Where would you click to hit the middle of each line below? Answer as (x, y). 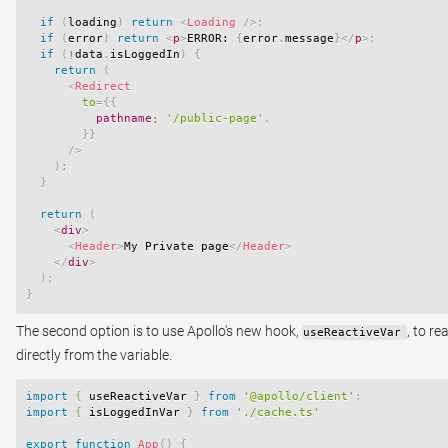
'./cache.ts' (278, 413)
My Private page (176, 247)
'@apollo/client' (299, 397)
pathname (89, 119)
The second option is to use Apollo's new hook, (159, 331)
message (309, 39)
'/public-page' (215, 119)
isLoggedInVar (134, 413)
